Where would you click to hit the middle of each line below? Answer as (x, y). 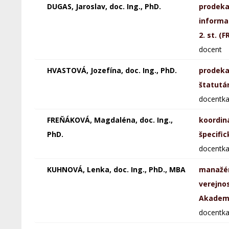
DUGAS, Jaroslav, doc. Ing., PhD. (104, 6)
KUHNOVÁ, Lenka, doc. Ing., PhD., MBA (116, 169)
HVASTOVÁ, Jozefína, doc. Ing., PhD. (112, 70)
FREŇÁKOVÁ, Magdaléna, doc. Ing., (110, 120)
